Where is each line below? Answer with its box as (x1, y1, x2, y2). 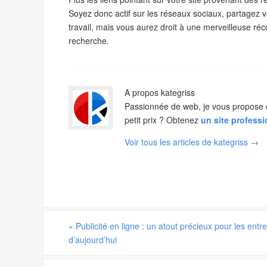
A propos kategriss (125, 86, 195, 98)
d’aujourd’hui (69, 234, 117, 246)
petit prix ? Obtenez (125, 114, 201, 126)
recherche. (69, 35, 109, 46)
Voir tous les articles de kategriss (125, 136, 250, 148)
